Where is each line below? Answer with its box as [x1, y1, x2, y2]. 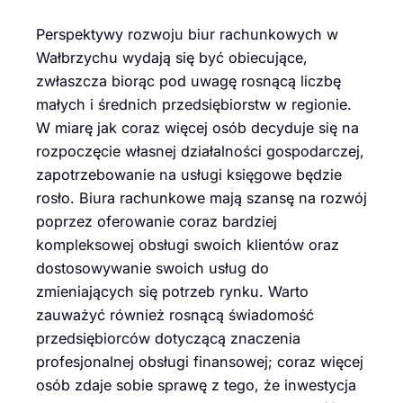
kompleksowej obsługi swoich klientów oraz [36, 235, 339, 254]
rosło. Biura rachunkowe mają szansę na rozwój [36, 188, 367, 207]
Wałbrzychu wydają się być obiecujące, [36, 48, 308, 67]
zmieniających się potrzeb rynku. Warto [36, 282, 309, 300]
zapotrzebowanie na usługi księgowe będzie [36, 165, 342, 184]
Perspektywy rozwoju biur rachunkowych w [36, 24, 338, 43]
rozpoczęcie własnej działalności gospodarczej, [36, 141, 364, 160]
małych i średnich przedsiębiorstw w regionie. [36, 94, 352, 113]
